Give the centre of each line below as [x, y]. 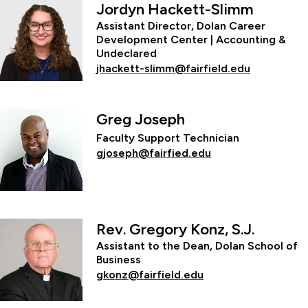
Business [119, 259]
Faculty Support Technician [168, 137]
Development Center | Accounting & [191, 39]
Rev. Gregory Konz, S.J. [175, 229]
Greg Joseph [141, 119]
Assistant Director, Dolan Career [181, 25]
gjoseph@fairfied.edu [154, 153]
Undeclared [126, 53]
